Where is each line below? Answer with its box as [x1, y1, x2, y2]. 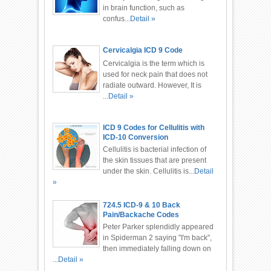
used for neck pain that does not [103, 70, 208, 79]
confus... [103, 14, 131, 23]
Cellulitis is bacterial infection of [103, 145, 207, 154]
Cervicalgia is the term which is [103, 59, 205, 68]
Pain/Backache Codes [103, 210, 180, 219]
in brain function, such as [103, 3, 185, 12]
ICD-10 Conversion [103, 132, 169, 142]
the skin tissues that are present [103, 155, 207, 165]
